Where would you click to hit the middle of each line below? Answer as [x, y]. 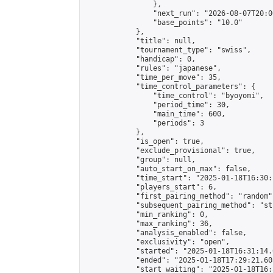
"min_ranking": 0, [147, 214]
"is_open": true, [144, 141]
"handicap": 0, [140, 59]
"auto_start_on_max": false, [168, 169]
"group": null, [140, 160]
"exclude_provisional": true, [170, 151]
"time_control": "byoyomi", [174, 96]
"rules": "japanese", [153, 68]
